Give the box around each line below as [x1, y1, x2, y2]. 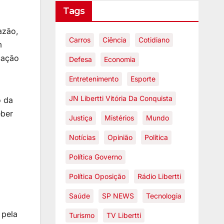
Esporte [130, 74, 155, 83]
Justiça [68, 113, 92, 122]
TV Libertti [106, 211, 141, 219]
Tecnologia [145, 191, 181, 200]
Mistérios [104, 113, 134, 122]
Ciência [102, 35, 126, 44]
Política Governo [68, 152, 122, 161]
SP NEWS [101, 191, 134, 200]
